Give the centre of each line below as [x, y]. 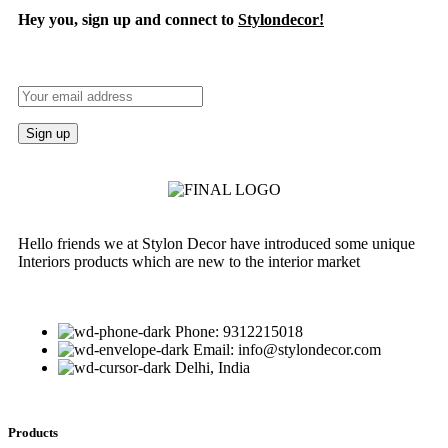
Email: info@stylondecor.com [287, 350]
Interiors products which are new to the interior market [189, 262]
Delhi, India [212, 368]
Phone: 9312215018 [239, 332]
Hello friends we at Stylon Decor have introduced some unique [216, 244]
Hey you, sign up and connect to [128, 19]
